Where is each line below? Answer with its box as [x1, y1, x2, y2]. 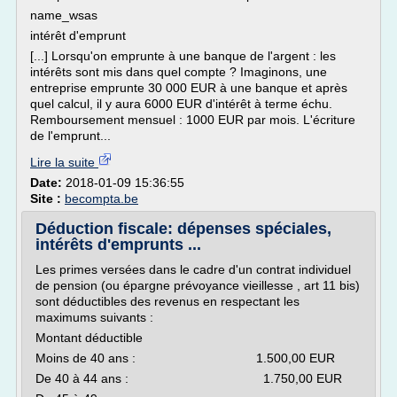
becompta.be [65, 191, 138, 206]
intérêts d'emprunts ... [35, 236, 201, 253]
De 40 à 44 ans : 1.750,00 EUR [35, 371, 342, 385]
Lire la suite [30, 155, 98, 169]
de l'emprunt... [30, 128, 111, 143]
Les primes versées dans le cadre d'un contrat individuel [35, 262, 351, 276]
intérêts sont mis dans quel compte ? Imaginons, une [30, 65, 327, 79]
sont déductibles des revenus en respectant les [35, 294, 300, 308]
